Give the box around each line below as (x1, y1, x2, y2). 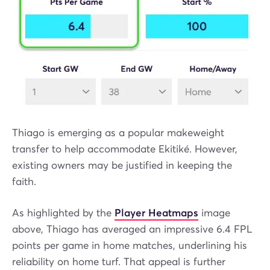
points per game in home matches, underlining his (12, 239, 247, 253)
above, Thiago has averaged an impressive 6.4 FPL (12, 223, 253, 236)
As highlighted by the (12, 207, 115, 220)
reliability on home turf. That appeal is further (12, 256, 225, 269)
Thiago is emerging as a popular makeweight (12, 127, 224, 140)
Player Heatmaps (115, 207, 198, 220)
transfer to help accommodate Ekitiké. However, (12, 143, 237, 156)
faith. (12, 175, 36, 189)
